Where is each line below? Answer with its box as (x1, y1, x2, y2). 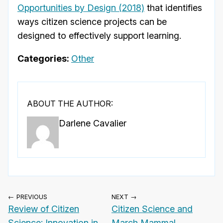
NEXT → (111, 193, 137, 201)
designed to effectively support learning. (17, 30, 181, 41)
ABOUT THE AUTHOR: (27, 99, 113, 109)
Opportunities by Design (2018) (17, 2, 144, 13)
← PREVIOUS (8, 193, 47, 201)
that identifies (144, 2, 202, 13)
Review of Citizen (8, 204, 79, 215)
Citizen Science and (111, 204, 193, 215)
